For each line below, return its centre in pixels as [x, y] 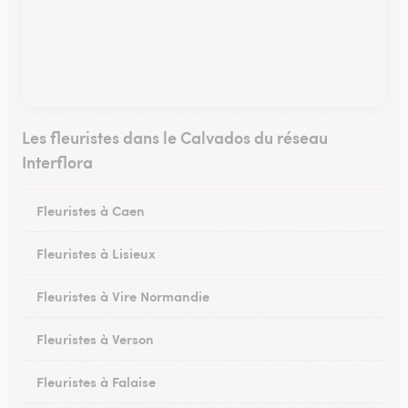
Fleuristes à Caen [91, 210]
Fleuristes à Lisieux [96, 253]
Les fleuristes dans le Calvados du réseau [175, 137]
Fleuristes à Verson [95, 338]
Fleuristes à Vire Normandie [123, 296]
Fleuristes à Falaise [96, 381]
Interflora [57, 162]
